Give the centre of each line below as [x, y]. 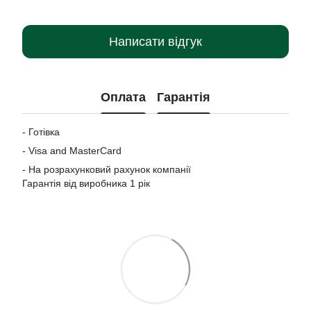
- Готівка [41, 132]
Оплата [123, 97]
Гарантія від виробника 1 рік [86, 183]
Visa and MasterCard [75, 151]
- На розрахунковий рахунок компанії [107, 169]
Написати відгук [155, 41]
